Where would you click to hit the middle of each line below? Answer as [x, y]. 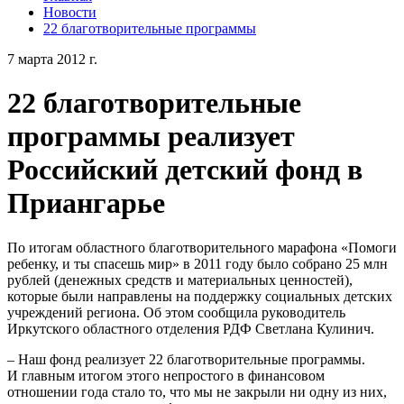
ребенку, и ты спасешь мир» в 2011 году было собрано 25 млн [197, 263]
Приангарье [86, 203]
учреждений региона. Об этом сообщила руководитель [176, 312]
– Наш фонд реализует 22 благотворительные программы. [186, 359]
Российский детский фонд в [185, 170]
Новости [70, 12]
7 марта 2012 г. [52, 59]
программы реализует [151, 137]
